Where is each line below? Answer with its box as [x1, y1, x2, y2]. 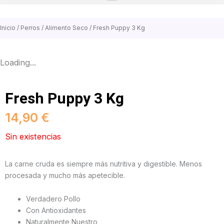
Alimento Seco [45, 24, 88, 31]
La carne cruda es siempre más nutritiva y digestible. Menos [5, 159, 202, 168]
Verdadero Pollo [26, 194, 80, 203]
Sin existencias [5, 131, 61, 141]
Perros [20, 24, 40, 31]
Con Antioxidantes [26, 206, 86, 215]
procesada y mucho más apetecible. [5, 170, 125, 179]
